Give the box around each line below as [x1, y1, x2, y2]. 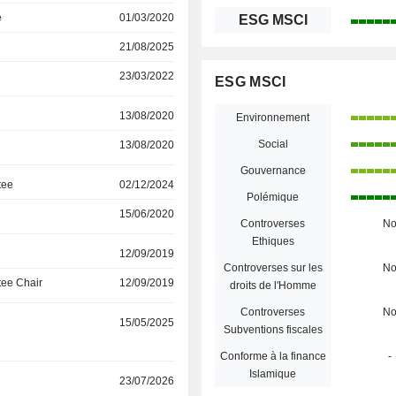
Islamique [249, 368, 297, 380]
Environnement [236, 111, 310, 124]
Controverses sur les [223, 262, 323, 274]
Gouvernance [240, 164, 306, 177]
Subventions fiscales [223, 324, 323, 336]
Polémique [247, 191, 300, 203]
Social [257, 138, 288, 150]
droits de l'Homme [229, 279, 316, 292]
